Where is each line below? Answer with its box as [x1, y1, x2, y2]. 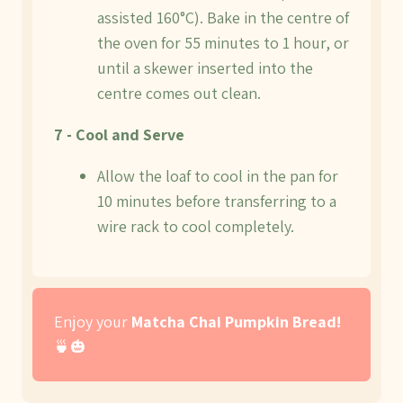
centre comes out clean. [97, 83, 261, 103]
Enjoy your [54, 311, 131, 332]
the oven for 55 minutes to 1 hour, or [97, 32, 349, 53]
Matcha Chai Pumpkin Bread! [131, 311, 341, 332]
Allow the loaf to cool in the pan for [97, 166, 338, 186]
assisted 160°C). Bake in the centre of [97, 7, 349, 28]
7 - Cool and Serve [54, 124, 184, 145]
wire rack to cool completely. [97, 216, 294, 237]
